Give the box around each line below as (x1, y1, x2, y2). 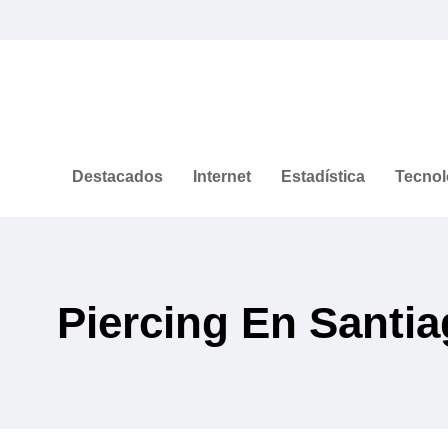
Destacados (72, 167, 163, 185)
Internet (193, 167, 251, 185)
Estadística (281, 167, 365, 185)
